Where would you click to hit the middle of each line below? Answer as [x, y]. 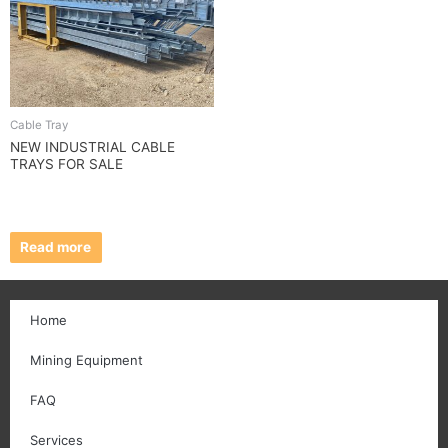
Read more [56, 247]
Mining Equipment [86, 359]
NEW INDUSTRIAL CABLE [92, 146]
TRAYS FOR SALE [66, 163]
